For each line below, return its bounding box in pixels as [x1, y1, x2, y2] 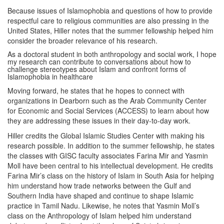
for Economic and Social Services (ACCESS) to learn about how [7, 105, 209, 115]
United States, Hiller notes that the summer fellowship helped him [7, 25, 213, 35]
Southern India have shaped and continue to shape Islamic [7, 190, 193, 200]
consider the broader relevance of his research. [7, 35, 157, 45]
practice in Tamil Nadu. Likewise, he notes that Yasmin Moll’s [7, 200, 199, 210]
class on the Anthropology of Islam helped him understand [7, 210, 191, 220]
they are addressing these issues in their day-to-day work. [7, 115, 192, 125]
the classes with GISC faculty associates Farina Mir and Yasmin [7, 150, 208, 160]
